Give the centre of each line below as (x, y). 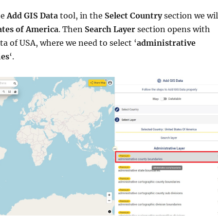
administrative (166, 43)
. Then (71, 29)
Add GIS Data (32, 15)
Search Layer (111, 29)
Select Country (133, 15)
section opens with (173, 29)
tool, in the (81, 15)
